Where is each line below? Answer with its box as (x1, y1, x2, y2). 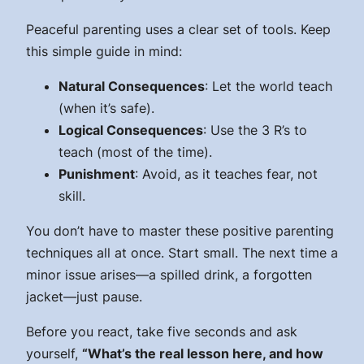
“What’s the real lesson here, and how (82, 345, 323, 362)
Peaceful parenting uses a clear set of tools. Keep (26, 21, 331, 38)
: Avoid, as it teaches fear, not (135, 166, 318, 183)
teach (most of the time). (58, 144, 212, 161)
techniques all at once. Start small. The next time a (26, 245, 338, 262)
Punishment (58, 166, 135, 183)
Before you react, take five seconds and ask (26, 323, 297, 340)
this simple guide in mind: (26, 43, 182, 60)
